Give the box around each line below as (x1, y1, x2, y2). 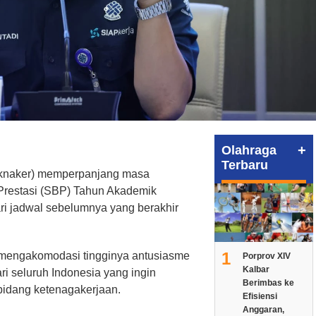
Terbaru (221, 157, 268, 172)
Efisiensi (242, 291, 277, 301)
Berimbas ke (242, 277, 294, 288)
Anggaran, (242, 304, 284, 315)
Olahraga (221, 142, 276, 157)
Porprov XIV (242, 250, 291, 261)
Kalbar (242, 264, 269, 274)
